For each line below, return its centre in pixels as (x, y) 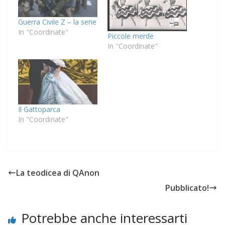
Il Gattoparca (39, 109)
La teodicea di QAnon (58, 173)
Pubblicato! (187, 188)
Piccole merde (131, 36)
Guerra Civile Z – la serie (57, 22)
